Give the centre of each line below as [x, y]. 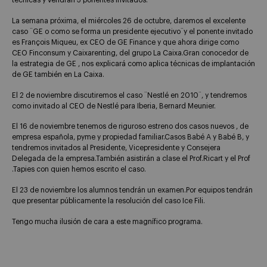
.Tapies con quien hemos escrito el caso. [79, 170]
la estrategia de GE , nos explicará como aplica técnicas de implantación [133, 63]
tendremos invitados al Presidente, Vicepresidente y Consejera [116, 148]
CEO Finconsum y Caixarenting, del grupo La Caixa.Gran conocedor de [130, 53]
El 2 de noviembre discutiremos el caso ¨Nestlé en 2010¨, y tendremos [129, 95]
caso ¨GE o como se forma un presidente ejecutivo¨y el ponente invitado [132, 31]
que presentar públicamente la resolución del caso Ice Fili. [108, 201]
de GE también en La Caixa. [58, 74]
